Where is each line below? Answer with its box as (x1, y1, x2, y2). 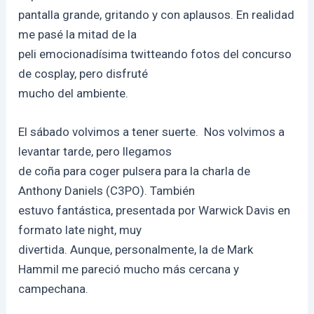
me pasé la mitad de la (18, 27, 137, 41)
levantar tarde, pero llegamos (18, 144, 172, 158)
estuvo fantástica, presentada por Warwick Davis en (18, 203, 291, 217)
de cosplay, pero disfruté (18, 66, 149, 81)
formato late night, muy (18, 222, 142, 237)
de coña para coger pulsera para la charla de (18, 163, 251, 178)
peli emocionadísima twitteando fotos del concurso (18, 46, 292, 61)
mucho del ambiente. (18, 86, 129, 100)
